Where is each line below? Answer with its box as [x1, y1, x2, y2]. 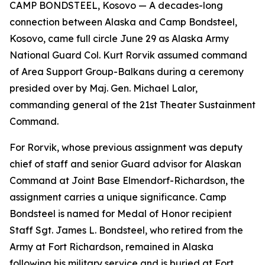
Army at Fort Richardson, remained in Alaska [9, 241, 214, 253]
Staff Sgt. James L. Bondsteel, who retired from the [9, 224, 243, 236]
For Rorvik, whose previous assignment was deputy [9, 141, 243, 153]
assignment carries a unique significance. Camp [9, 191, 227, 203]
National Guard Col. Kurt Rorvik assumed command [9, 49, 247, 61]
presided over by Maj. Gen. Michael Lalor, [9, 82, 198, 94]
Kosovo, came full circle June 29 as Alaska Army [9, 33, 229, 44]
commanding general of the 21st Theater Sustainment [9, 99, 256, 111]
